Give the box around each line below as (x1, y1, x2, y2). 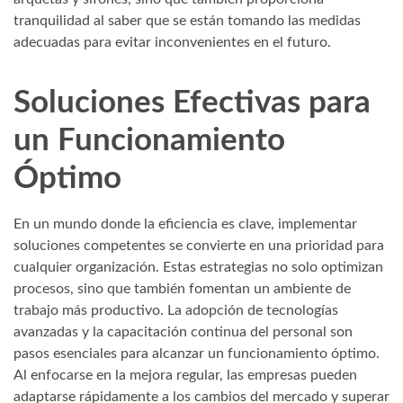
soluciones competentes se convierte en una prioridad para (13, 238, 384, 254)
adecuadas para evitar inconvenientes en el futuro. (13, 34, 331, 49)
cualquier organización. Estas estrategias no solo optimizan (13, 260, 383, 275)
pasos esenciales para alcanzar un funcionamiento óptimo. (13, 346, 380, 362)
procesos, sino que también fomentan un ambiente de (13, 282, 351, 297)
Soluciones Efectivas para (13, 86, 371, 119)
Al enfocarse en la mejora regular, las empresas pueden (13, 368, 357, 383)
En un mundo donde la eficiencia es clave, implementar (13, 217, 357, 232)
